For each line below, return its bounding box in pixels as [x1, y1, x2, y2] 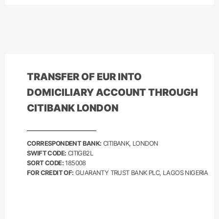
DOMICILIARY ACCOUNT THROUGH [27, 87, 198, 98]
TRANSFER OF [27, 71, 97, 83]
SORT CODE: [27, 159, 64, 167]
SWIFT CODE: [27, 149, 66, 157]
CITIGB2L [66, 149, 93, 157]
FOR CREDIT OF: [27, 169, 74, 176]
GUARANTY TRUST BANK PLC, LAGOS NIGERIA [73, 169, 208, 176]
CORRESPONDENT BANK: [27, 139, 102, 147]
